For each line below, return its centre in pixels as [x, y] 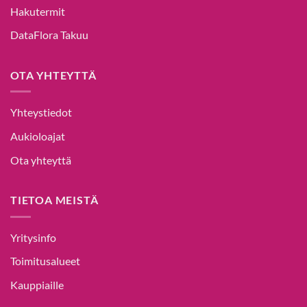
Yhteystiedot [41, 112]
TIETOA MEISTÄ [54, 200]
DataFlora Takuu [49, 35]
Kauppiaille [37, 284]
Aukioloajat [38, 136]
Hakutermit [38, 11]
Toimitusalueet [45, 261]
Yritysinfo [33, 237]
